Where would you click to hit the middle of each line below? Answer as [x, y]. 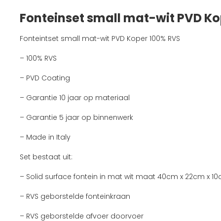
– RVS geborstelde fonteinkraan [76, 196]
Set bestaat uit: [46, 157]
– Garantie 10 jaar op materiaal [75, 98]
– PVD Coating [45, 78]
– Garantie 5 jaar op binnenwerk [76, 117]
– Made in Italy [45, 137]
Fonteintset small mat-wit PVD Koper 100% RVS [100, 38]
